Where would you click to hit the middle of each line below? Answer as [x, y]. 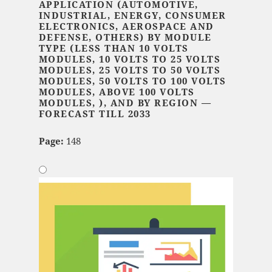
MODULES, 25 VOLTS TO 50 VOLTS [130, 70]
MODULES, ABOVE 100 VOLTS [117, 92]
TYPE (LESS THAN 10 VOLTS [114, 48]
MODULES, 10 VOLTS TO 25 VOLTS [130, 59]
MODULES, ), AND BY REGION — [125, 103]
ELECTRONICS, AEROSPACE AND [126, 26]
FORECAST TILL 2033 [95, 114]
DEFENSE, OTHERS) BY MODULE [125, 37]
